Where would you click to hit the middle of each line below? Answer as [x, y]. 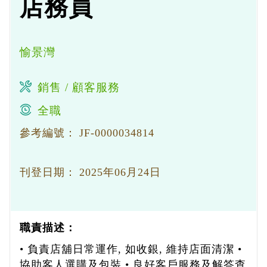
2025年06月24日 [120, 172]
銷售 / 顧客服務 [79, 87]
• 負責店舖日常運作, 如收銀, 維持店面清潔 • [131, 249]
